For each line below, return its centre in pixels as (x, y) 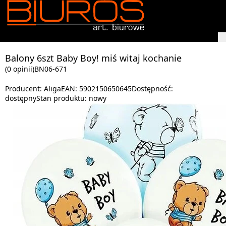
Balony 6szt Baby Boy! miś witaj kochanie (93, 58)
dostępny (21, 98)
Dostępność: (152, 89)
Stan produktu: (63, 98)
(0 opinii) (20, 69)
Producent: (24, 89)
